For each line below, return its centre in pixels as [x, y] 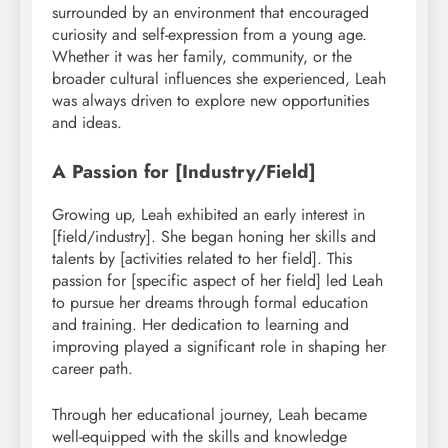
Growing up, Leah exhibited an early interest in [208, 214]
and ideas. [87, 123]
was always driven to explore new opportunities [210, 101]
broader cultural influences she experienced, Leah [219, 79]
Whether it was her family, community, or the [202, 57]
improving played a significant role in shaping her [219, 346]
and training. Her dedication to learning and [200, 324]
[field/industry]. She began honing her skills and [214, 236]
